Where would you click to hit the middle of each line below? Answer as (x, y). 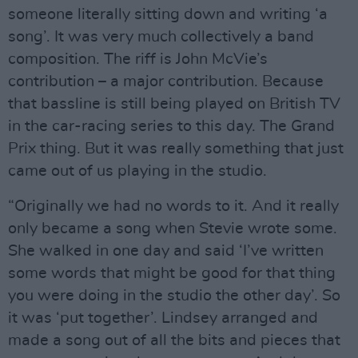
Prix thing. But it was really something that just (176, 148)
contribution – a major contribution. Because (166, 81)
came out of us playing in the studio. (137, 171)
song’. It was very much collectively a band (161, 36)
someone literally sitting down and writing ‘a (168, 14)
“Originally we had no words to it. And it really (173, 206)
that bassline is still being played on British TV (174, 103)
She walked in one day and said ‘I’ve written (166, 251)
